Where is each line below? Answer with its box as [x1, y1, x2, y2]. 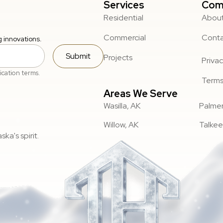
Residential [104, 12, 143, 23]
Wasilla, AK [104, 100, 140, 111]
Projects [104, 52, 132, 63]
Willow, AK [104, 119, 138, 130]
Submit [66, 50, 91, 61]
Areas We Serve [104, 87, 178, 100]
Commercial [104, 32, 146, 43]
